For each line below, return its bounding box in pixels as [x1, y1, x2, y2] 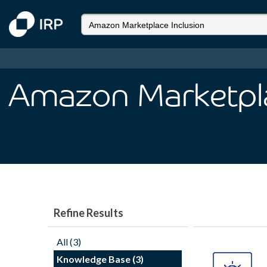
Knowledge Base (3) [57, 253, 144, 265]
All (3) [57, 236, 81, 247]
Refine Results [54, 206, 123, 219]
